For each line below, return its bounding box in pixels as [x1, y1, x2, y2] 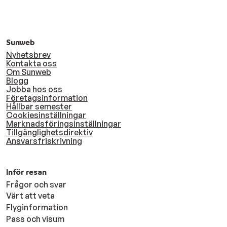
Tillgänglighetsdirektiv [6, 127, 93, 138]
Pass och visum [6, 213, 64, 224]
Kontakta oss [6, 58, 57, 69]
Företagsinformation [6, 93, 88, 103]
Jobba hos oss [6, 84, 62, 95]
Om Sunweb [6, 67, 51, 78]
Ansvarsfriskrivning [6, 136, 82, 146]
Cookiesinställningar [6, 110, 86, 121]
